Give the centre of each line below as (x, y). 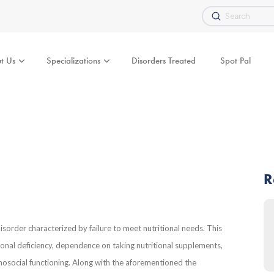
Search (217, 24)
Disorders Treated (164, 61)
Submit (229, 15)
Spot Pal (235, 61)
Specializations (73, 61)
